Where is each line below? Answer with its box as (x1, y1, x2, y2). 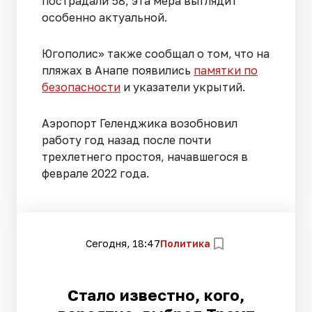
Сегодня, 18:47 (85, 237, 160, 249)
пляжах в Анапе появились (42, 63, 194, 78)
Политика (159, 237, 210, 249)
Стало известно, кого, (68, 286, 244, 305)
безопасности (42, 80, 120, 95)
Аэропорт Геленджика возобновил (42, 116, 237, 131)
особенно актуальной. (42, 10, 170, 25)
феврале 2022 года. (42, 166, 149, 181)
